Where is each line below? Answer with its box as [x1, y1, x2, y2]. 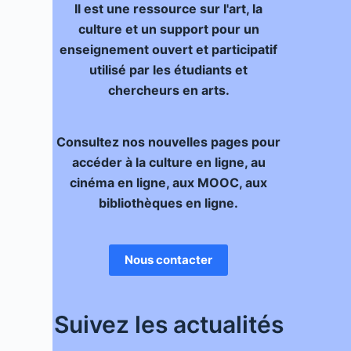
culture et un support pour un [78, 21, 259, 37]
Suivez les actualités [53, 310, 284, 338]
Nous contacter [125, 252, 213, 267]
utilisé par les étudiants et [89, 62, 248, 78]
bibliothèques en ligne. [99, 195, 239, 211]
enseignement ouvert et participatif [60, 42, 278, 57]
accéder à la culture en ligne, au [71, 154, 266, 170]
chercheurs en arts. [107, 82, 230, 98]
